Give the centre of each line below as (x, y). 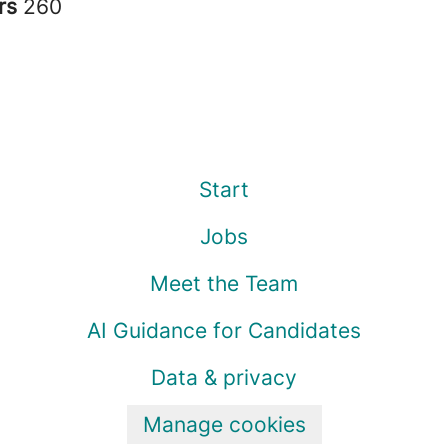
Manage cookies (224, 424)
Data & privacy (224, 377)
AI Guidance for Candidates (224, 330)
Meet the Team (224, 283)
